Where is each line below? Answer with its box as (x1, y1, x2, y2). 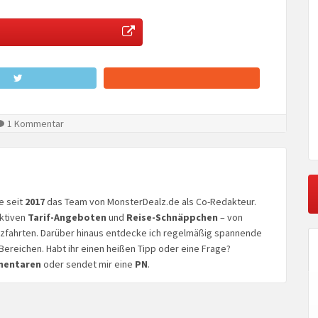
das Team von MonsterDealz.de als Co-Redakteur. (44, 194, 256, 208)
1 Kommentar (5, 116, 64, 130)
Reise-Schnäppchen (126, 210, 218, 224)
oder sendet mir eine (40, 257, 135, 270)
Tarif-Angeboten (27, 210, 106, 224)
